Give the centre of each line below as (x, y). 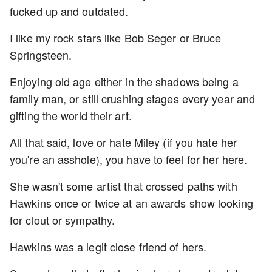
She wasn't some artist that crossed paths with (124, 186)
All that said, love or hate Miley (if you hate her (124, 142)
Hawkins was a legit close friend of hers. (108, 246)
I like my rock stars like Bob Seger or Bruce (116, 38)
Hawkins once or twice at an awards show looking (131, 203)
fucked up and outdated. (71, 11)
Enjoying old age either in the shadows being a (124, 81)
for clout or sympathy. (63, 220)
